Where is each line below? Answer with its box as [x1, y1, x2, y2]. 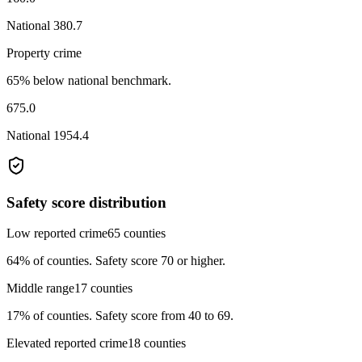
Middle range [6, 281, 74, 296]
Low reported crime [6, 226, 107, 241]
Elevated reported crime [6, 336, 128, 351]
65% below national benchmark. [6, 73, 171, 87]
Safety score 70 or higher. [95, 254, 225, 268]
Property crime [6, 45, 82, 60]
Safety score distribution [6, 193, 166, 211]
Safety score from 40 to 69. [95, 309, 234, 323]
